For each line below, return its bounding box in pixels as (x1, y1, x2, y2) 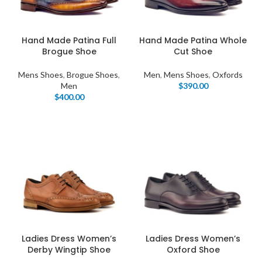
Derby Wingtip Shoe (27, 244, 111, 256)
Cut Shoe (174, 46, 212, 57)
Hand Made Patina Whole (139, 35, 247, 46)
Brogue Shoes (67, 70, 118, 80)
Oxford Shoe (166, 244, 220, 256)
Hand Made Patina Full (22, 35, 116, 46)
